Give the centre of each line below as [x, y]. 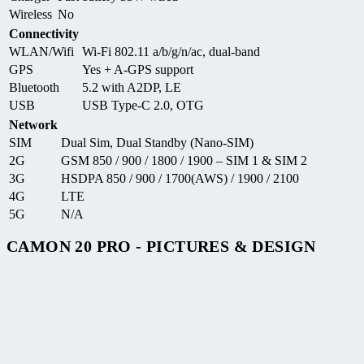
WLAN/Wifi [41, 51]
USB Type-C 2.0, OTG [143, 105]
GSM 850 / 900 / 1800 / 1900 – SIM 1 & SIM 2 [184, 160]
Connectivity [44, 33]
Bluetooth [34, 87]
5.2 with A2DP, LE [132, 87]
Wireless [30, 14]
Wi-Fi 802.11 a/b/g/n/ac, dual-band [171, 51]
